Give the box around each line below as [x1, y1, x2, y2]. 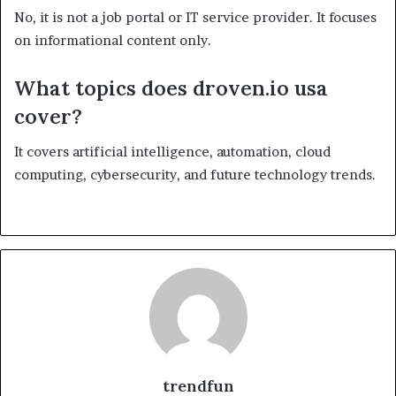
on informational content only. [14, 31, 211, 49]
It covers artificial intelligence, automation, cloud [14, 143, 331, 161]
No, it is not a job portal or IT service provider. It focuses [14, 8, 377, 26]
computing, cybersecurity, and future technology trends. [14, 166, 376, 184]
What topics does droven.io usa [14, 74, 328, 101]
